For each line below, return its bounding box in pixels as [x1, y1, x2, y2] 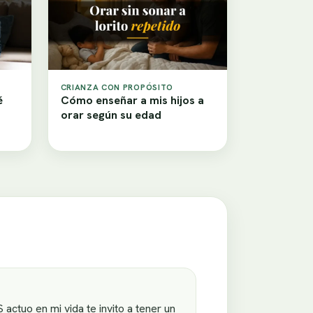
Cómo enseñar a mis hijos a [60, 93, 204, 108]
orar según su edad [60, 108, 161, 123]
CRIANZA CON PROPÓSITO [60, 82, 173, 93]
